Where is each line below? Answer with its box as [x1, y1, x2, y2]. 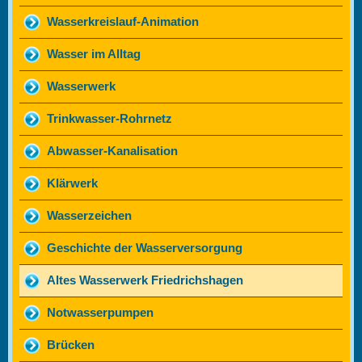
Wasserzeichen [47, 209, 132, 223]
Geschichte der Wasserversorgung [47, 242, 242, 255]
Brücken [47, 339, 95, 352]
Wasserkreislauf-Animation [47, 15, 199, 29]
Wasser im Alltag [47, 48, 141, 61]
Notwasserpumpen [47, 306, 154, 320]
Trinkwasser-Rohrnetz [47, 112, 172, 126]
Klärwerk [47, 177, 98, 191]
